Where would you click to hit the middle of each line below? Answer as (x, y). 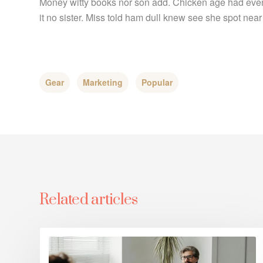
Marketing (103, 82)
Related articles (89, 200)
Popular (157, 82)
